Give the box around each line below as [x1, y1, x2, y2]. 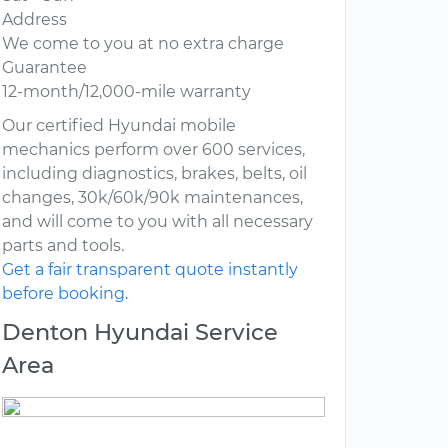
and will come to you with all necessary [2, 212, 313, 232]
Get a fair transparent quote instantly [2, 260, 298, 280]
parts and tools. [2, 236, 124, 256]
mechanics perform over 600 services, [2, 140, 305, 160]
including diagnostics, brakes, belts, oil [2, 164, 307, 184]
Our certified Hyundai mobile [2, 116, 236, 136]
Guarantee [2, 58, 87, 78]
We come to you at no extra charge [2, 34, 284, 54]
